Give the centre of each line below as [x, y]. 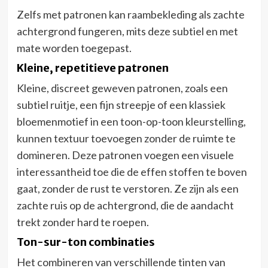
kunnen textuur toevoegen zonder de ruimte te [126, 138]
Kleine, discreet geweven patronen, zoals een [122, 88]
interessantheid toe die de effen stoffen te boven [132, 171]
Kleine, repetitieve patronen [92, 68]
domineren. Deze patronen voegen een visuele [125, 155]
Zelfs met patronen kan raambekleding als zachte [130, 14]
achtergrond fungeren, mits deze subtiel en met [127, 31]
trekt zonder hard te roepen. [83, 222]
